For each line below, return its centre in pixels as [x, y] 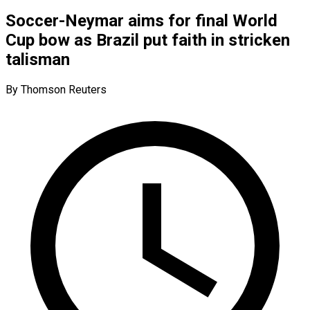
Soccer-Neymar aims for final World [142, 20]
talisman [38, 59]
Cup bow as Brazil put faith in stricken [148, 40]
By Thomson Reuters [56, 89]
